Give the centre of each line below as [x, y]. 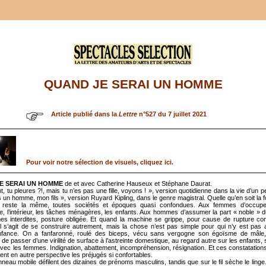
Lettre [128, 114]
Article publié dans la [85, 114]
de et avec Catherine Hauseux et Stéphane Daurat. [137, 183]
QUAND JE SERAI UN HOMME [133, 85]
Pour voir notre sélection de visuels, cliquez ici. [100, 162]
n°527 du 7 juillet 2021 [172, 114]
